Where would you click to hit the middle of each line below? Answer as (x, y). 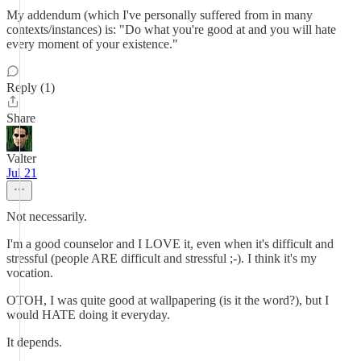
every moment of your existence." (92, 44)
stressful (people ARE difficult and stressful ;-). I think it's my (162, 258)
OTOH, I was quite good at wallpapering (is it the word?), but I (168, 300)
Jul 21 (22, 173)
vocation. (30, 273)
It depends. (34, 342)
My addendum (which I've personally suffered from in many (160, 15)
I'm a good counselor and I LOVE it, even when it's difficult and (170, 244)
